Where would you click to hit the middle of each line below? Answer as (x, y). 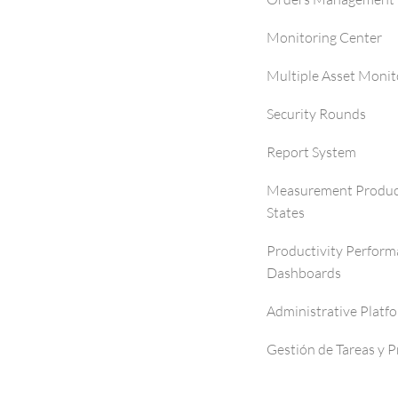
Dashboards (304, 273)
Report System (311, 152)
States (286, 212)
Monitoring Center (324, 37)
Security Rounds (316, 114)
